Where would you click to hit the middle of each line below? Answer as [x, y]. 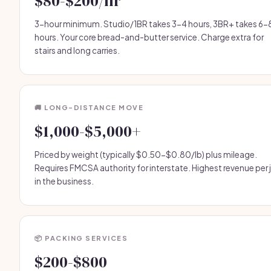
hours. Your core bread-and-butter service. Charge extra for [149, 37]
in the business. [64, 181]
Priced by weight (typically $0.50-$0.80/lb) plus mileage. [146, 155]
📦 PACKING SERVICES [81, 238]
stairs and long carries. [77, 51]
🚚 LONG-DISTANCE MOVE [89, 107]
